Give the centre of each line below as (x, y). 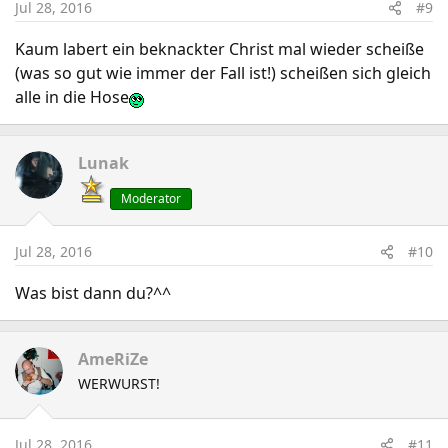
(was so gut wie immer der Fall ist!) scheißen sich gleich (223, 73)
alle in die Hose (72, 97)
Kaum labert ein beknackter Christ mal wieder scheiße (219, 49)
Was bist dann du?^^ (93, 293)
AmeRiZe (113, 359)
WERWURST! (119, 383)
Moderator (151, 198)
